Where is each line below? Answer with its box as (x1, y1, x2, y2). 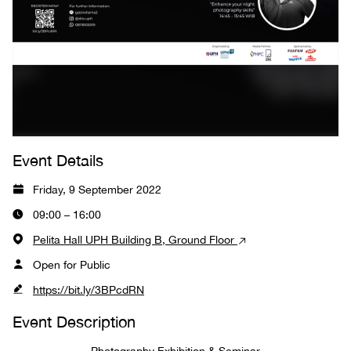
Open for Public (33, 259, 110, 271)
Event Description (13, 313, 136, 331)
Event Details (13, 151, 103, 169)
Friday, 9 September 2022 (33, 183, 161, 196)
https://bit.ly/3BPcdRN (33, 284, 144, 296)
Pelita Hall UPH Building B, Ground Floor (33, 233, 237, 246)
